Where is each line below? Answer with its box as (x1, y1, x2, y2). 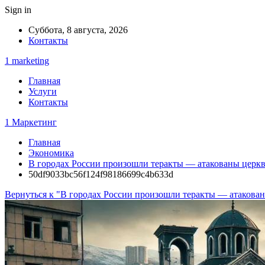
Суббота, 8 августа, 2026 (28, 25, 128, 35)
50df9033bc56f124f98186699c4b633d (28, 169, 173, 179)
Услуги (28, 86, 57, 96)
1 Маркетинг (5, 117, 57, 127)
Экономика (28, 148, 74, 158)
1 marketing (5, 56, 49, 66)
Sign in (5, 5, 31, 15)
